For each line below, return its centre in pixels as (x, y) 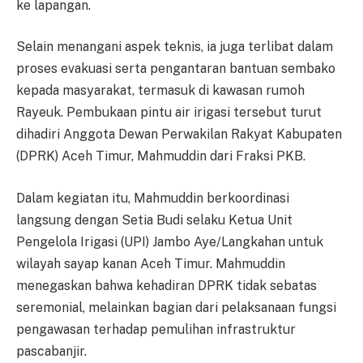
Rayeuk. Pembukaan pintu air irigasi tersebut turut (169, 113)
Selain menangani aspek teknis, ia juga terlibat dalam (175, 47)
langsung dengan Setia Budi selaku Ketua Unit (154, 220)
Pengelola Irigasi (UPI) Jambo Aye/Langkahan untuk (170, 242)
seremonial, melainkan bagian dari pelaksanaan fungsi (176, 308)
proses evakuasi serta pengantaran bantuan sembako (176, 69)
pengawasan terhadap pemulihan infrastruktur (156, 330)
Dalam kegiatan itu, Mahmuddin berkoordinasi (153, 199)
